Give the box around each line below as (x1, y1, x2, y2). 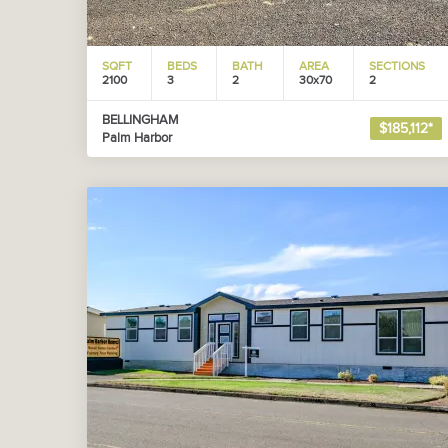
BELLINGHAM (102, 112, 179, 128)
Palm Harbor (102, 130, 172, 146)
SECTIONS (369, 59, 425, 73)
